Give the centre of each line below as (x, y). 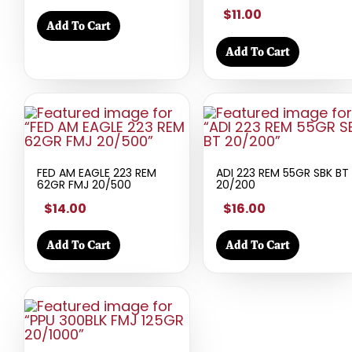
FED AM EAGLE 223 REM (97, 172)
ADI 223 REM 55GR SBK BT (282, 172)
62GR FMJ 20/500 (84, 184)
